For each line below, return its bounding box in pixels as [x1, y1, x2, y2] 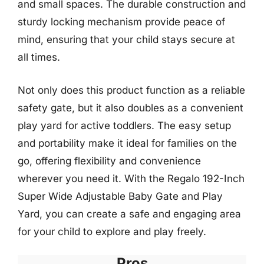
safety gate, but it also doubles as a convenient [18, 101, 243, 114]
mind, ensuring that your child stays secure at [18, 34, 235, 45]
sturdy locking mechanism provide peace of [18, 16, 225, 28]
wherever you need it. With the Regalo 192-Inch [18, 172, 245, 184]
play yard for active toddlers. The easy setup [18, 119, 231, 131]
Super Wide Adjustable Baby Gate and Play [18, 190, 223, 202]
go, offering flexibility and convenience [18, 154, 201, 167]
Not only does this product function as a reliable [18, 84, 245, 96]
